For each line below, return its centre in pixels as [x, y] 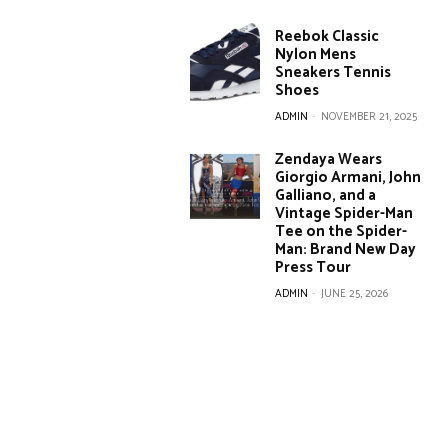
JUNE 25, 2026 [355, 294]
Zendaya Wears [329, 160]
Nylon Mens [316, 55]
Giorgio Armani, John [348, 178]
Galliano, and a [326, 196]
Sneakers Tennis [333, 73]
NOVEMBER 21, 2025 [369, 117]
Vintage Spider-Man [344, 214]
